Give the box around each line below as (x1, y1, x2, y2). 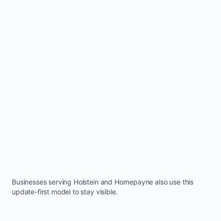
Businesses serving (12, 177, 74, 186)
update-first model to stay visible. (12, 187, 118, 196)
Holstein (73, 177, 99, 186)
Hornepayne (114, 177, 153, 186)
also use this (153, 177, 194, 186)
